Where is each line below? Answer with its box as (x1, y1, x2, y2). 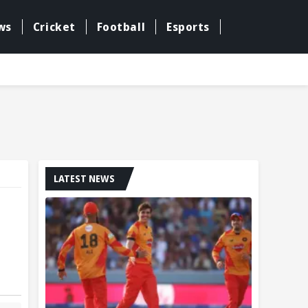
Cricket (32, 19, 76, 35)
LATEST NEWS (54, 172, 115, 185)
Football (96, 19, 146, 35)
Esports (166, 19, 210, 35)
